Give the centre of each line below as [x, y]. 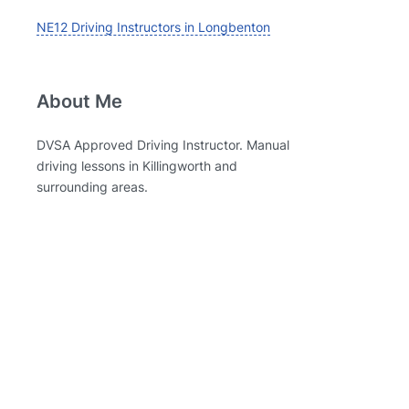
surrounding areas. [92, 187]
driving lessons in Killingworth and [136, 166]
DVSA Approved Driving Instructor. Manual [163, 145]
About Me [79, 101]
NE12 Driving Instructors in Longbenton [153, 27]
